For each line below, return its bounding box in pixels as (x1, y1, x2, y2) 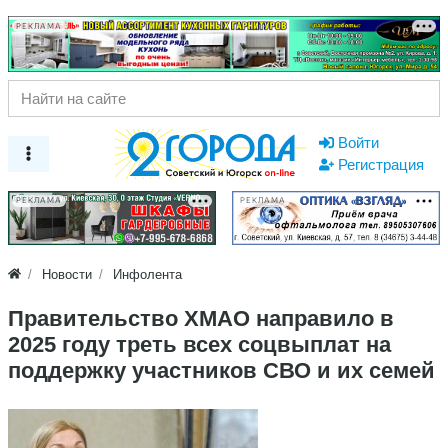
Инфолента (113, 266, 183, 282)
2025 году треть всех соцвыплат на (8, 331, 391, 357)
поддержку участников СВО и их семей (8, 357, 435, 383)
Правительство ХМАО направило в (8, 305, 394, 331)
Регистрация (338, 155, 424, 173)
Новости (42, 266, 93, 282)
